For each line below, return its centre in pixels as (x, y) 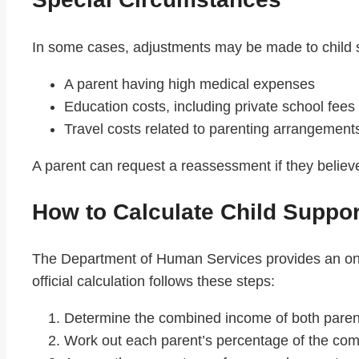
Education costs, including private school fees (210, 106)
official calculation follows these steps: (153, 282)
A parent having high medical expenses (190, 84)
